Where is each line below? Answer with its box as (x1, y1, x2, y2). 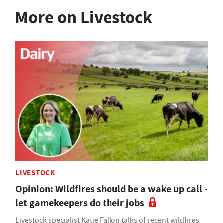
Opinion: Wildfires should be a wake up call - (15, 182, 208, 196)
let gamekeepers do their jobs (15, 196, 144, 210)
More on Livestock (15, 6, 152, 30)
